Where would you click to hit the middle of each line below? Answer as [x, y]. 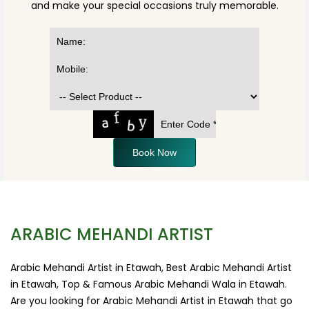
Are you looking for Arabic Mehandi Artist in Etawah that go [151, 300]
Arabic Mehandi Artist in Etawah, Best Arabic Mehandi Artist [151, 267]
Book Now [154, 152]
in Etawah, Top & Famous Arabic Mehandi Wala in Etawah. [149, 284]
